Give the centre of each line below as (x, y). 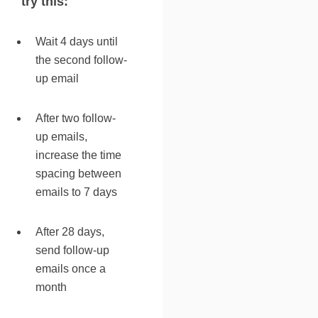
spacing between (78, 173)
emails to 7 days (76, 192)
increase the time (78, 155)
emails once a (71, 268)
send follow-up (72, 250)
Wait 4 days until (77, 41)
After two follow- (76, 118)
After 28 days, (70, 231)
